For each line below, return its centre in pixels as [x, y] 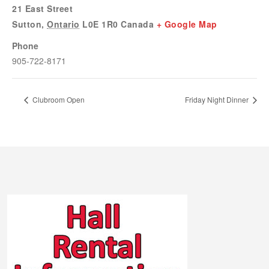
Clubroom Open [58, 100]
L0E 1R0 [100, 24]
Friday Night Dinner [218, 100]
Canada [137, 24]
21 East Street [42, 8]
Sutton [27, 24]
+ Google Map [187, 24]
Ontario [63, 24]
